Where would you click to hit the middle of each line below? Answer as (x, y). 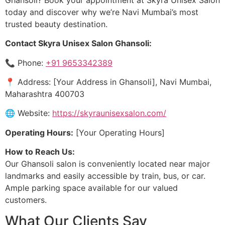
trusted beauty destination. (56, 24)
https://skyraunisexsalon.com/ (109, 113)
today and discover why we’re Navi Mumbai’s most (102, 12)
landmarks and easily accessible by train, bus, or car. (105, 176)
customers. (26, 200)
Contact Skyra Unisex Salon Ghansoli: (78, 43)
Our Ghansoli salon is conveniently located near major (107, 164)
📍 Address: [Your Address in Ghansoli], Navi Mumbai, (108, 82)
